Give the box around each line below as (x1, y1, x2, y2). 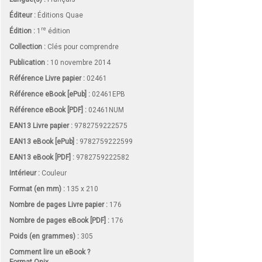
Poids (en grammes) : (9, 232, 79, 240)
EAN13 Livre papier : (9, 121, 73, 130)
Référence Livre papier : (9, 74, 85, 82)
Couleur (40, 168, 67, 177)
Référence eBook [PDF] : (9, 105, 87, 114)
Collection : (9, 42, 46, 51)
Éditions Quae (37, 11, 83, 19)
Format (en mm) (9, 184, 63, 193)
